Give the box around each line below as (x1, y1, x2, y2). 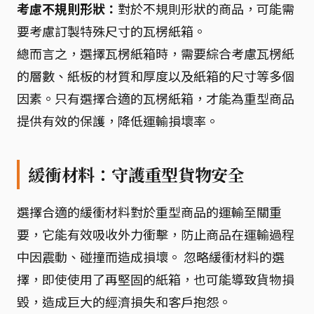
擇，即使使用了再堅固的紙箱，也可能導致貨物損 (17, 270, 294, 288)
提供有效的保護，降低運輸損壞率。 (17, 111, 219, 130)
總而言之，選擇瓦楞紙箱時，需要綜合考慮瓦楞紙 (17, 44, 294, 62)
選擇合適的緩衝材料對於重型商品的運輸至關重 (17, 203, 282, 221)
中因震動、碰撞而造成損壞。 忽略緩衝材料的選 (17, 247, 285, 266)
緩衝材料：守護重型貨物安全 (28, 163, 245, 186)
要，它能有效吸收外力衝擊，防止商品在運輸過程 (17, 225, 294, 243)
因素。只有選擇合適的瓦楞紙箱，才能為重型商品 (17, 89, 294, 107)
